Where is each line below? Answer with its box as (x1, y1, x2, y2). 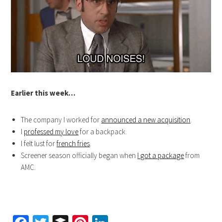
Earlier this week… (11, 88, 76, 98)
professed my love (24, 127, 79, 137)
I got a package (137, 151, 184, 161)
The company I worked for (21, 115, 102, 125)
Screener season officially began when (21, 151, 138, 161)
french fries (56, 139, 90, 149)
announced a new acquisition (101, 115, 191, 125)
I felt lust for (21, 139, 57, 149)
